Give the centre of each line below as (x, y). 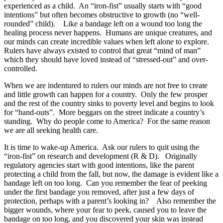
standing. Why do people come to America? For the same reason (107, 121)
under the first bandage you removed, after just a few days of (99, 192)
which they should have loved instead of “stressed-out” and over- (106, 59)
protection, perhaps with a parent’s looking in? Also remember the (110, 201)
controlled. (21, 68)
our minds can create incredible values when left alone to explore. (108, 41)
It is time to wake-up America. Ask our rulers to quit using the (102, 147)
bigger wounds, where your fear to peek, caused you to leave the (105, 210)
